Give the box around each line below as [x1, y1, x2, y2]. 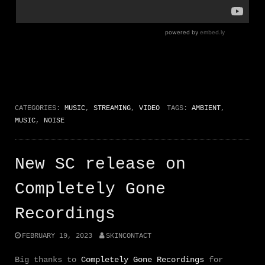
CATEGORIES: [15, 104, 64, 112]
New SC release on [15, 154, 186, 173]
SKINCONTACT [105, 232, 151, 241]
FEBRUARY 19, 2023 [22, 232, 92, 241]
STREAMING [93, 104, 131, 112]
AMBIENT [191, 104, 221, 112]
